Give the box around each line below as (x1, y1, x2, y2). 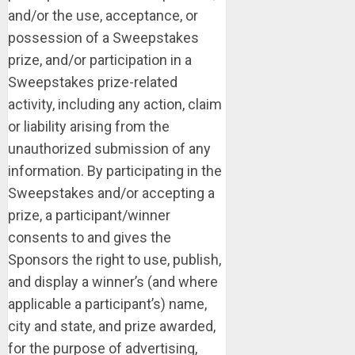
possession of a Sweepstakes (8, 29, 199, 46)
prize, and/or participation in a (8, 52, 192, 68)
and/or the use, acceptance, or (8, 7, 198, 24)
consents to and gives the (8, 229, 171, 246)
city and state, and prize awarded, (8, 318, 216, 334)
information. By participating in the (8, 162, 222, 179)
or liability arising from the (8, 118, 170, 135)
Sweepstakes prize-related (8, 74, 177, 90)
